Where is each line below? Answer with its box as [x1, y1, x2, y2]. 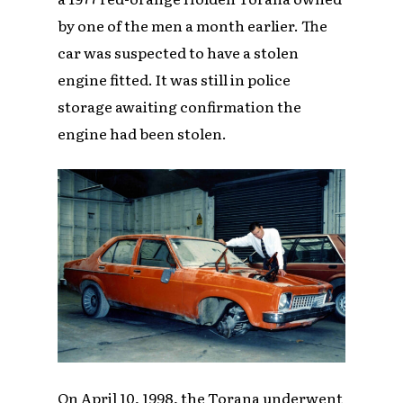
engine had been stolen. [58, 121, 228, 144]
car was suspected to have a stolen [58, 40, 300, 63]
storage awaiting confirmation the [58, 94, 302, 117]
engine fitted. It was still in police [58, 67, 291, 90]
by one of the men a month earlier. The [58, 13, 328, 36]
